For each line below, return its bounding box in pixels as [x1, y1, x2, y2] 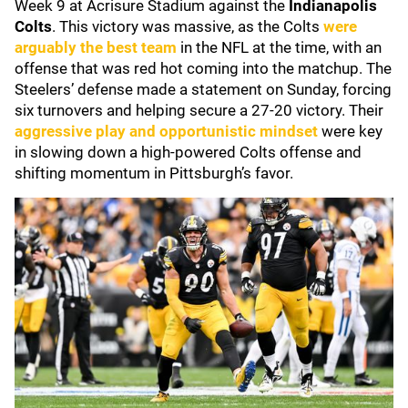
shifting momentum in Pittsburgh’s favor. [15, 164, 293, 182]
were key [318, 122, 382, 140]
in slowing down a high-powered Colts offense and [15, 143, 362, 161]
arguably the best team [15, 38, 177, 56]
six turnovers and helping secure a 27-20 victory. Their [15, 101, 383, 119]
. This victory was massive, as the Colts [52, 17, 323, 36]
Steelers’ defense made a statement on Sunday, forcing [15, 80, 392, 98]
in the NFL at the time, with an [177, 38, 382, 56]
